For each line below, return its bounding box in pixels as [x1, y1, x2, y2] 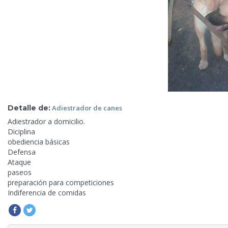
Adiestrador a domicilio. [8, 117, 85, 127]
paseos [8, 167, 32, 178]
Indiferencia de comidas [8, 188, 86, 198]
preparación [8, 178, 49, 188]
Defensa [8, 147, 36, 157]
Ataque [8, 157, 31, 167]
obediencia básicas [8, 137, 70, 147]
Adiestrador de [52, 103, 103, 112]
